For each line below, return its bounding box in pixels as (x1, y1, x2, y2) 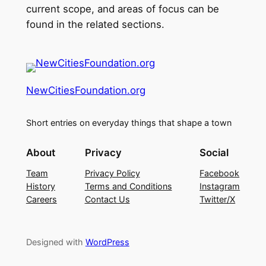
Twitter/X (199, 194, 236, 204)
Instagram (199, 180, 240, 191)
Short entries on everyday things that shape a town (26, 118, 232, 128)
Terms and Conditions (84, 180, 172, 191)
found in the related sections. (26, 18, 164, 30)
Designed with (26, 236, 85, 247)
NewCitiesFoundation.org (26, 84, 145, 97)
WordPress (85, 236, 129, 247)
